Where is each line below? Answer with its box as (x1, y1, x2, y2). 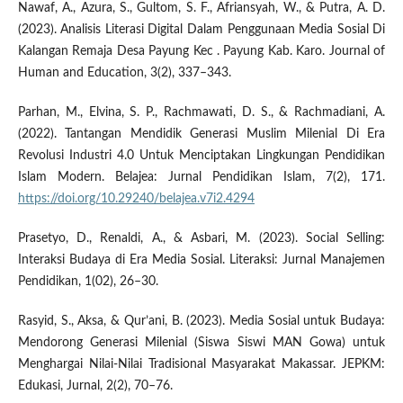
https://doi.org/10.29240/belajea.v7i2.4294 (17, 193, 255, 206)
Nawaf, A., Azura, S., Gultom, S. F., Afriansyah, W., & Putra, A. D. (17, 2, 386, 15)
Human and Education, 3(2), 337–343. (17, 67, 231, 80)
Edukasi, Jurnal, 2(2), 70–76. (17, 380, 173, 393)
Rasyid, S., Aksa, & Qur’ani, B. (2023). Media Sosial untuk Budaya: (17, 315, 386, 328)
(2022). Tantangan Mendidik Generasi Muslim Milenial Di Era (17, 128, 386, 141)
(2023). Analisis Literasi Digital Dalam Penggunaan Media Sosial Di (17, 23, 386, 37)
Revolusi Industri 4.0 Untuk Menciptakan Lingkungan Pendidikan (17, 149, 386, 163)
